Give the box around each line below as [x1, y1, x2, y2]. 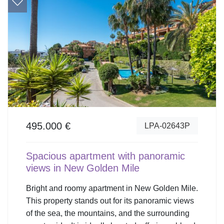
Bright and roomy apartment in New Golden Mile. [26, 184, 198, 193]
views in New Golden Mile [26, 162, 139, 174]
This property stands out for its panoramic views [26, 196, 194, 205]
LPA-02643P [144, 121, 190, 130]
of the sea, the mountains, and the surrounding [26, 209, 189, 218]
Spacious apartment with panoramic [26, 150, 185, 162]
